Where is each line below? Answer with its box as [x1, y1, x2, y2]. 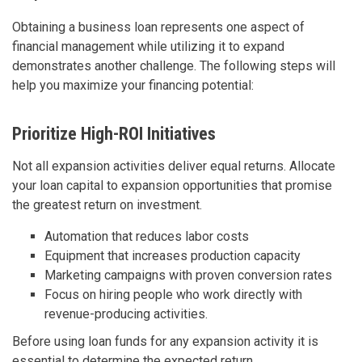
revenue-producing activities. [44, 305, 208, 322]
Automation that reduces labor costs [44, 228, 249, 244]
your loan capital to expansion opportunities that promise [12, 177, 332, 193]
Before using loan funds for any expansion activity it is [12, 333, 318, 349]
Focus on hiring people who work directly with [44, 286, 302, 302]
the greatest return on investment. [12, 196, 202, 213]
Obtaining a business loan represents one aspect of [12, 19, 305, 35]
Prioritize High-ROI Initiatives [12, 123, 216, 144]
